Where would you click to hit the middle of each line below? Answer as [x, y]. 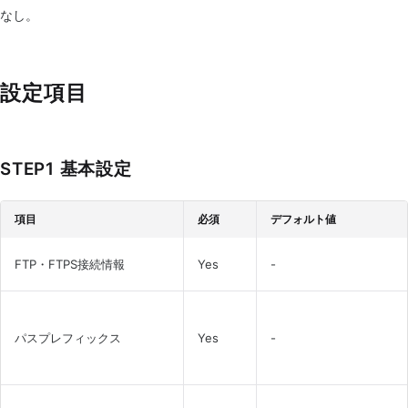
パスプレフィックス [68, 338]
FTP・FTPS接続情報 [70, 264]
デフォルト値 [303, 219]
